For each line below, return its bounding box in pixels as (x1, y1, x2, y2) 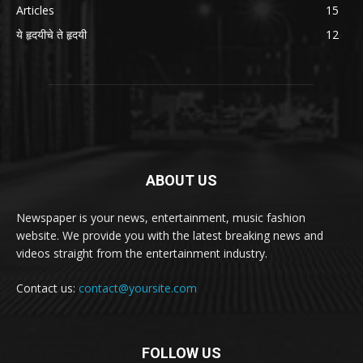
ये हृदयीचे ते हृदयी (16, 27, 87, 43)
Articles (16, 2, 54, 19)
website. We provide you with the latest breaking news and (16, 228, 323, 244)
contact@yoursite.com (79, 280, 197, 297)
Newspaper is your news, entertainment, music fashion (16, 210, 305, 226)
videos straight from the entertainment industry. (16, 246, 267, 262)
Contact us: (16, 280, 79, 297)
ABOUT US (146, 172, 217, 190)
